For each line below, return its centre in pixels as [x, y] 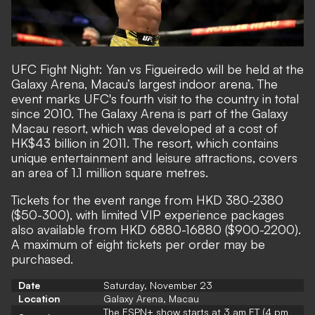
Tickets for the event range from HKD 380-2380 [147, 200]
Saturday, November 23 [158, 285]
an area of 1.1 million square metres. [110, 173]
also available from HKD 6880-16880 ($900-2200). [156, 230]
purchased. [42, 259]
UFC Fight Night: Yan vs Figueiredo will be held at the [157, 69]
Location [39, 299]
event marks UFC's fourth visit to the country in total [155, 99]
